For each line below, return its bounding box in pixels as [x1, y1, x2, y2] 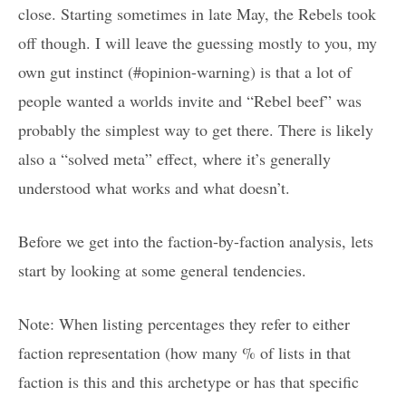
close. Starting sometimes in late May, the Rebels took [18, 3, 376, 24]
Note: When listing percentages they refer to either [18, 313, 350, 334]
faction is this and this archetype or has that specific [18, 371, 359, 392]
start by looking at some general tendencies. [18, 259, 306, 281]
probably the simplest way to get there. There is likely [18, 119, 373, 140]
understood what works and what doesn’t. [18, 177, 290, 198]
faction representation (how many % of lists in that [18, 342, 351, 363]
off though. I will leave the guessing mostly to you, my [18, 32, 377, 53]
